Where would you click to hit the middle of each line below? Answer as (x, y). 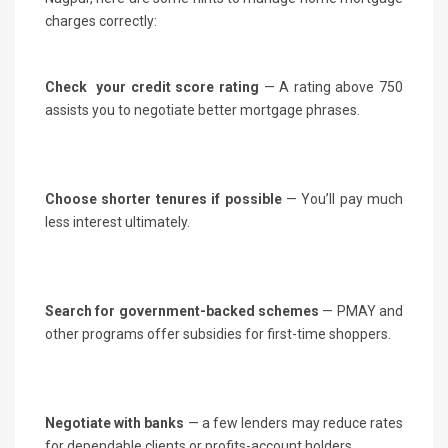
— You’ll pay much (342, 198)
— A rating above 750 (333, 86)
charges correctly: (101, 20)
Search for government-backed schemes (184, 310)
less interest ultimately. (117, 221)
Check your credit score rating (154, 86)
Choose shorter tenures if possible (163, 198)
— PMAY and (363, 310)
